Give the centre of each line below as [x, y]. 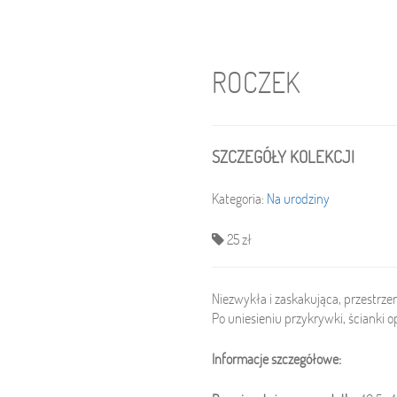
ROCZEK [256, 82]
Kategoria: [239, 198]
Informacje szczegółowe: [276, 358]
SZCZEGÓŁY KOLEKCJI [283, 156]
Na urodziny [298, 198]
